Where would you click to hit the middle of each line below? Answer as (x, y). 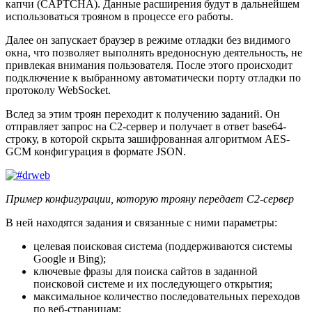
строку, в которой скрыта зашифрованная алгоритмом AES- (148, 139)
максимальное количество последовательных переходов (167, 296)
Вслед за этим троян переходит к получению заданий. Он (143, 114)
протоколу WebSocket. (58, 90)
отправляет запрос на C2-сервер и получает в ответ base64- (146, 126)
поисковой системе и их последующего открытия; (153, 283)
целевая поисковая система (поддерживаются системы (163, 246)
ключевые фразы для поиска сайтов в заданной (146, 271)
